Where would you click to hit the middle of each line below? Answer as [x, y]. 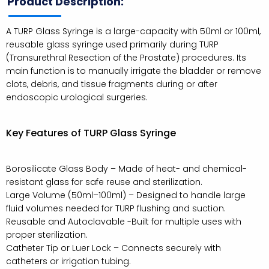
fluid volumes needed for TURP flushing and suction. [116, 208]
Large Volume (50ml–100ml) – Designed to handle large [126, 195]
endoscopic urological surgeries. [77, 97]
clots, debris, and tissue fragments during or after [112, 84]
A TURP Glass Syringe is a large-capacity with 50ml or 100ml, [133, 31]
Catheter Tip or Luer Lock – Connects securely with [113, 248]
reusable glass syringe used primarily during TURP [112, 44]
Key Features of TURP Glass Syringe [91, 133]
